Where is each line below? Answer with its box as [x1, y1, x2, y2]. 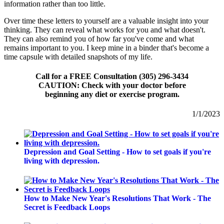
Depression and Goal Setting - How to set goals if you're [24, 147, 211, 156]
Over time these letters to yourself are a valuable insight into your [4, 16, 208, 25]
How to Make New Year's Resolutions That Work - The [24, 193, 211, 202]
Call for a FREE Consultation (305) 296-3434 [35, 72, 188, 81]
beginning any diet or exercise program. [44, 90, 179, 99]
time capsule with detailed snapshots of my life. [4, 52, 152, 61]
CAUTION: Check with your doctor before [38, 81, 186, 90]
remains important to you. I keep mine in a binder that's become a [4, 43, 209, 52]
